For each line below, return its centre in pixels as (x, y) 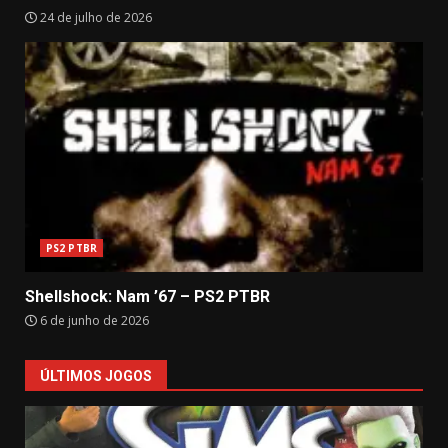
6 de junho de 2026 (93, 320)
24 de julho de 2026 (94, 17)
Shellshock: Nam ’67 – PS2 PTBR (147, 296)
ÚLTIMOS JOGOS (96, 376)
